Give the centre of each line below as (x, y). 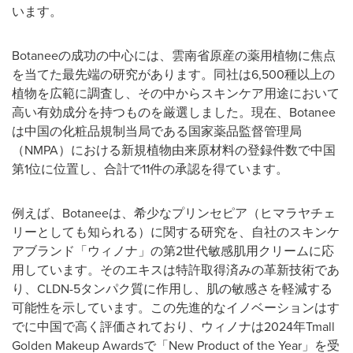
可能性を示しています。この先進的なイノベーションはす (176, 307)
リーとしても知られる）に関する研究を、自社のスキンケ (176, 232)
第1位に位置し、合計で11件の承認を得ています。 (150, 169)
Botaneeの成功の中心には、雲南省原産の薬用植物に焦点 (174, 55)
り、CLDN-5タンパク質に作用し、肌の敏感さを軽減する (172, 288)
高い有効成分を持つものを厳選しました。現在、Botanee (174, 112)
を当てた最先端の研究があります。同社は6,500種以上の (173, 74)
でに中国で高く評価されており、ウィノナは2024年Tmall (173, 326)
